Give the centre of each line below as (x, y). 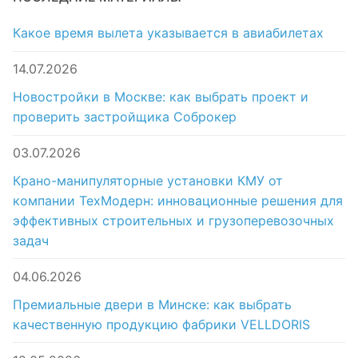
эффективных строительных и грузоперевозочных (173, 220)
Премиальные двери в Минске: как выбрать (152, 304)
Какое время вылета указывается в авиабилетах (168, 33)
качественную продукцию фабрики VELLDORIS (161, 324)
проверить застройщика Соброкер (125, 116)
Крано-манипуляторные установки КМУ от (148, 180)
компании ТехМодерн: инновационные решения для (178, 200)
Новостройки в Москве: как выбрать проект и (161, 96)
